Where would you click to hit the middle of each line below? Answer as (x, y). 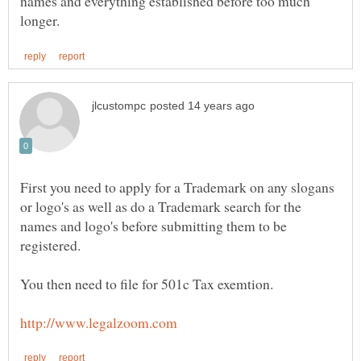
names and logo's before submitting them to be (154, 225)
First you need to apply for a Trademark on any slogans (177, 187)
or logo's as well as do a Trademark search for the (161, 206)
